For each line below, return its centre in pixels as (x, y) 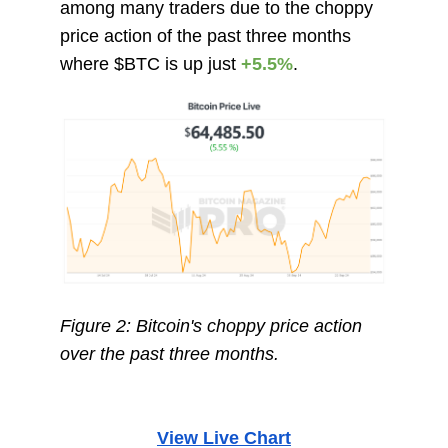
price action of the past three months (205, 35)
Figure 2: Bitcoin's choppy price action (210, 325)
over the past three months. (171, 353)
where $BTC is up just (150, 63)
